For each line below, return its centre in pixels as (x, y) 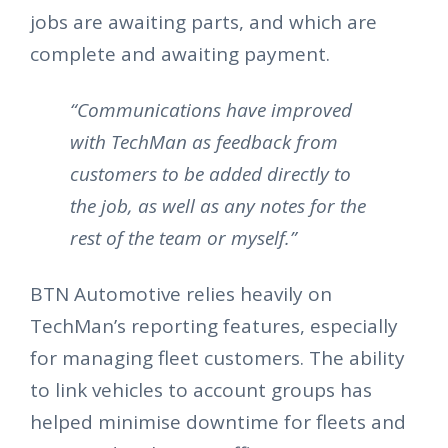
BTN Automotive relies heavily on (181, 294)
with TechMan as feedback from (204, 142)
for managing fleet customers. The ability (217, 358)
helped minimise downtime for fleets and (218, 422)
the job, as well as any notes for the (218, 206)
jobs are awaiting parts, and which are (203, 22)
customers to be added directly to (210, 174)
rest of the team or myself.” (183, 238)
